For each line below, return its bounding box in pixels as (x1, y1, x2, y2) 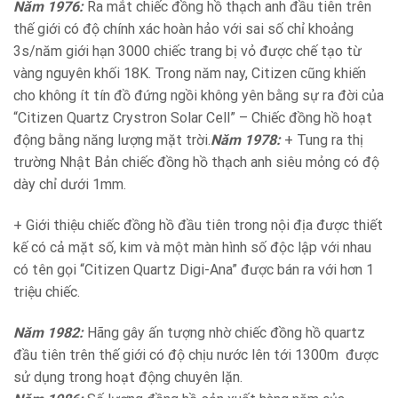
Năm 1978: (211, 131, 281, 149)
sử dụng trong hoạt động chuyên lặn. (13, 369, 243, 386)
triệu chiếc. (13, 283, 80, 301)
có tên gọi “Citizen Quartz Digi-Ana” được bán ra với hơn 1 (13, 261, 374, 279)
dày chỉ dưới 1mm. (13, 176, 126, 194)
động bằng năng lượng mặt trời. (13, 131, 211, 149)
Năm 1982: (13, 324, 84, 342)
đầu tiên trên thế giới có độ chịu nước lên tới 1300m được (13, 346, 378, 364)
